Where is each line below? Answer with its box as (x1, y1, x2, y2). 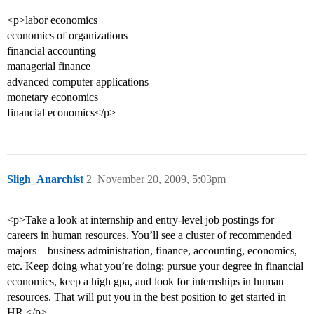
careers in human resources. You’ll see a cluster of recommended (7, 229, 292, 242)
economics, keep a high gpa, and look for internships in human (7, 275, 284, 288)
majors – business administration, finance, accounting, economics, (7, 245, 297, 257)
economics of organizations (7, 29, 128, 42)
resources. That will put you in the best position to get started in (7, 291, 286, 303)
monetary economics (7, 91, 98, 104)
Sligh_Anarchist (7, 173, 83, 186)
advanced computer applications (7, 76, 149, 88)
